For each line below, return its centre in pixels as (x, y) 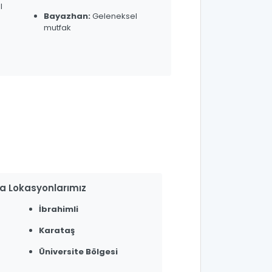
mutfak (57, 27)
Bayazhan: (67, 16)
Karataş (57, 230)
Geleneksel (114, 16)
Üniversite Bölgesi (78, 251)
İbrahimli (59, 209)
